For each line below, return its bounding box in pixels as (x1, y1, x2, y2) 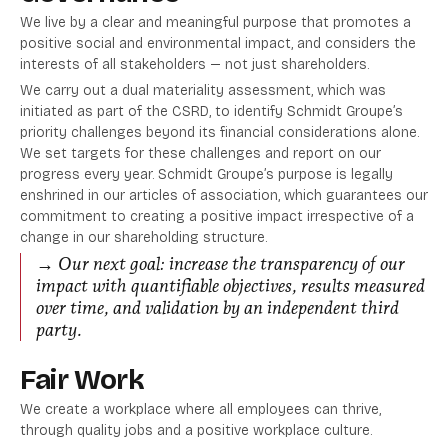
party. (36, 319, 82, 341)
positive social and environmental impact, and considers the (20, 35, 416, 53)
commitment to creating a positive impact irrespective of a (20, 208, 414, 226)
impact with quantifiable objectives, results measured (36, 275, 425, 297)
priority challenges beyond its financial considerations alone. (20, 124, 419, 142)
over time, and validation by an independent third (36, 297, 399, 319)
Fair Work (20, 363, 145, 398)
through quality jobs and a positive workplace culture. (20, 422, 372, 440)
